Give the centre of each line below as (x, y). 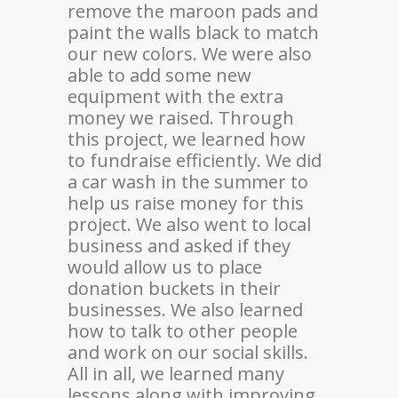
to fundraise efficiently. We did (195, 160)
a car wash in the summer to (188, 181)
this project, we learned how (187, 139)
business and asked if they (179, 245)
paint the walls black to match (193, 32)
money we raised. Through (181, 117)
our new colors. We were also (190, 53)
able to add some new (159, 75)
